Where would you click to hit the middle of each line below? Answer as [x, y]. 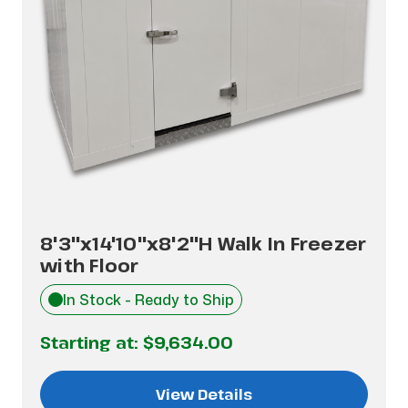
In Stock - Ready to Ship [148, 300]
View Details [204, 394]
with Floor [90, 265]
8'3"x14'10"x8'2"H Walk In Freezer [204, 244]
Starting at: [92, 342]
